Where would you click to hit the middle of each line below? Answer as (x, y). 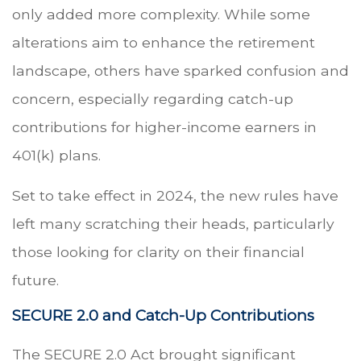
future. (35, 280)
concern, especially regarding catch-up (153, 99)
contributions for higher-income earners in (164, 127)
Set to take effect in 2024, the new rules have (175, 196)
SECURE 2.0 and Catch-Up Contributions (163, 316)
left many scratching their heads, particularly (173, 224)
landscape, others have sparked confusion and (180, 71)
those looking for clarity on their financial (158, 252)
